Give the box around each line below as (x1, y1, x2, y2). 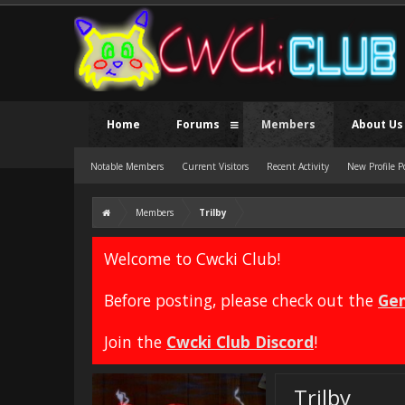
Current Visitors (182, 160, 249, 173)
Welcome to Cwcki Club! (104, 248, 280, 269)
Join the (104, 331, 166, 353)
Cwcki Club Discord (166, 331, 314, 353)
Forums (176, 117, 220, 132)
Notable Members (90, 160, 164, 173)
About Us (352, 117, 403, 132)
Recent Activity (267, 160, 329, 173)
